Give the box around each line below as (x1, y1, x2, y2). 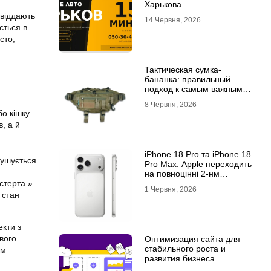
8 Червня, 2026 (144, 100, 197, 109)
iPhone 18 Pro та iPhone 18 (144, 149, 251, 159)
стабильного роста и (144, 244, 226, 253)
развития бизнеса (144, 253, 215, 263)
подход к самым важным (144, 84, 243, 94)
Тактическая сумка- (144, 65, 221, 74)
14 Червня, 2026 (144, 16, 201, 24)
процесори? (144, 178, 192, 188)
